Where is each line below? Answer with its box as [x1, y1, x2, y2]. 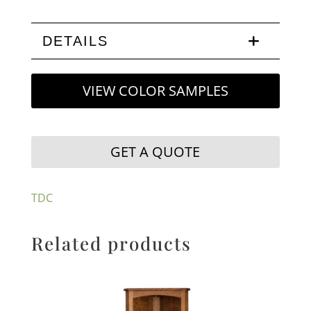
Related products [31, 231, 192, 256]
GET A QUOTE [110, 142, 201, 162]
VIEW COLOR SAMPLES [82, 81, 228, 101]
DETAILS [42, 33, 108, 49]
